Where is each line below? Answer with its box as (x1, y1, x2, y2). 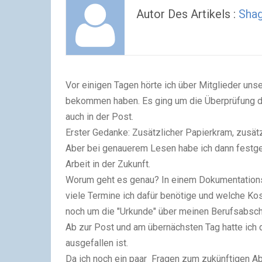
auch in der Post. (65, 111, 133, 122)
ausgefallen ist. (65, 237, 128, 249)
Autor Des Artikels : (136, 7, 239, 21)
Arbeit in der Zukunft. (65, 158, 150, 170)
